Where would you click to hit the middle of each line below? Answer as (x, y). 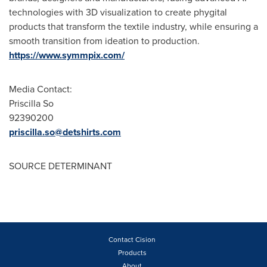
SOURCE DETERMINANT (60, 166)
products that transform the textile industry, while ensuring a (133, 26)
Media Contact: (41, 89)
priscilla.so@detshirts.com (65, 132)
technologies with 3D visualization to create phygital (118, 12)
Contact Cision (132, 239)
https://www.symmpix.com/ (67, 55)
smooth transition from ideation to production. (105, 41)
